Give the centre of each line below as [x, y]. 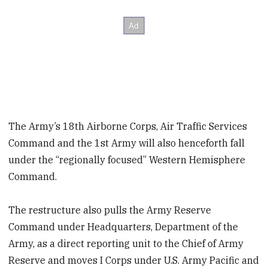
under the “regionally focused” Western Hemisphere [127, 159]
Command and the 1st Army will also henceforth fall [127, 143]
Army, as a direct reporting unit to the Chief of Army [126, 244]
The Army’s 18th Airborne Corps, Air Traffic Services [128, 126]
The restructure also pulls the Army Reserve [110, 210]
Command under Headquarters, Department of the [124, 227]
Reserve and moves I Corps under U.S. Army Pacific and [134, 261]
